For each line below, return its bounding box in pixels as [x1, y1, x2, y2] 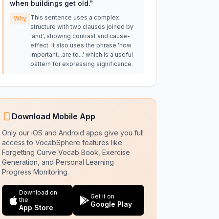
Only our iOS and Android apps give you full [1, 129, 144, 137]
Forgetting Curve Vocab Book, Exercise [1, 148, 130, 156]
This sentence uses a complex [30, 14, 119, 21]
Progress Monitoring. [1, 168, 69, 176]
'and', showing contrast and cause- [30, 32, 130, 40]
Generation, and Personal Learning [1, 158, 114, 166]
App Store [19, 203, 54, 212]
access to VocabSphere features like [1, 138, 122, 147]
